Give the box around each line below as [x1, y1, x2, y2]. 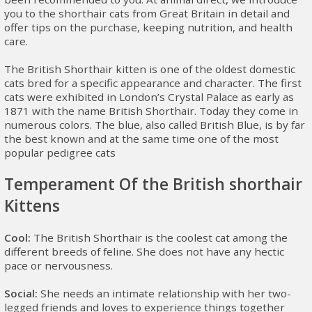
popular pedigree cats [4, 146, 116, 159]
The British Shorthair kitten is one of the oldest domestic [4, 62, 295, 76]
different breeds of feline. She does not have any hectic [4, 244, 284, 258]
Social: [4, 286, 38, 300]
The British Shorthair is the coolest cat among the [31, 231, 288, 244]
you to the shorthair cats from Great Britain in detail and [4, 6, 290, 20]
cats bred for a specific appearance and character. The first [4, 76, 302, 90]
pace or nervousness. [4, 258, 113, 272]
